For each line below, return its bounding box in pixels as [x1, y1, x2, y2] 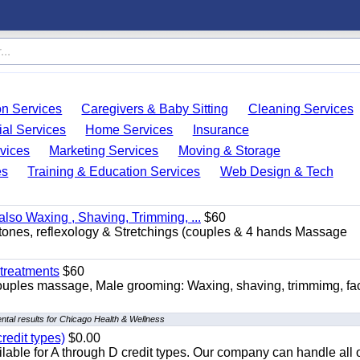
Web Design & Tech [219, 165, 333, 178]
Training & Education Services [27, 165, 201, 178]
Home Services [85, 123, 174, 137]
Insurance [192, 123, 249, 137]
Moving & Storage [178, 144, 280, 157]
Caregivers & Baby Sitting [81, 102, 229, 116]
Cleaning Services [247, 102, 354, 116]
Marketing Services [49, 144, 159, 157]
